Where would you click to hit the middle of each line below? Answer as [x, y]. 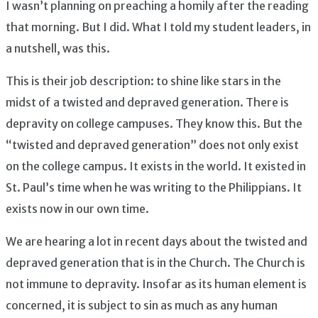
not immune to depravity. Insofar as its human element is [156, 284]
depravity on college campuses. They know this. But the [154, 123]
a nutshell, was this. [58, 48]
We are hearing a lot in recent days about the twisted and [157, 241]
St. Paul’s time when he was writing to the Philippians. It [154, 187]
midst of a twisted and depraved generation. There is [147, 102]
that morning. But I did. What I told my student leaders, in [158, 27]
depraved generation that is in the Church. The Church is [155, 262]
